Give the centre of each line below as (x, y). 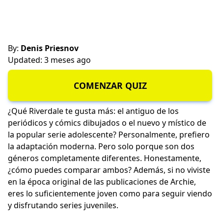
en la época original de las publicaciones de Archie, (102, 182)
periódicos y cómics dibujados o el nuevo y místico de (107, 123)
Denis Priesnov (49, 48)
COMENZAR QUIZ (110, 86)
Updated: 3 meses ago (49, 60)
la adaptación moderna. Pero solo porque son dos (101, 147)
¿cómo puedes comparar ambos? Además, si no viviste (109, 170)
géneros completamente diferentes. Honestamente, (105, 158)
